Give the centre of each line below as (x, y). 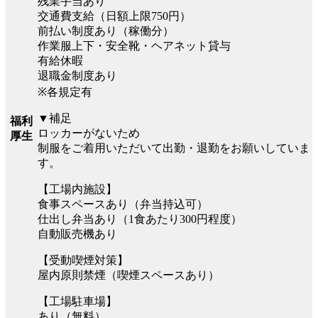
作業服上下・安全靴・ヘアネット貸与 (134, 45)
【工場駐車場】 (77, 301)
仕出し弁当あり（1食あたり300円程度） (140, 219)
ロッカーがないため (89, 133)
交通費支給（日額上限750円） (114, 16)
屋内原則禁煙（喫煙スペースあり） (128, 275)
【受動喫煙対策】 (83, 260)
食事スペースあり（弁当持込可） (123, 204)
